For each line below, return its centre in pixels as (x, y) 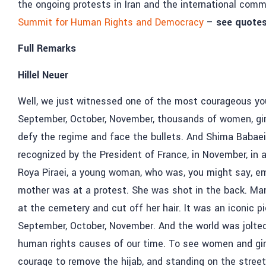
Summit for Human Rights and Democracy (111, 22)
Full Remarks (47, 49)
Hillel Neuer (45, 75)
